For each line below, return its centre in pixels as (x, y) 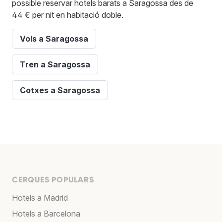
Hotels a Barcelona (46, 213)
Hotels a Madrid (40, 197)
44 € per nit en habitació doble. (68, 15)
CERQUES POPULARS (53, 179)
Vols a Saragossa (54, 38)
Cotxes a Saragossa (60, 90)
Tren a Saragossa (55, 64)
